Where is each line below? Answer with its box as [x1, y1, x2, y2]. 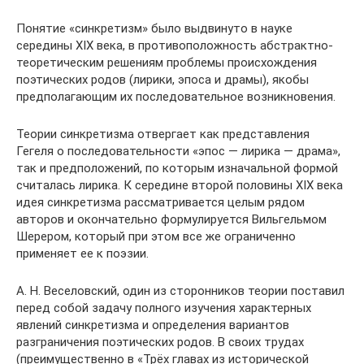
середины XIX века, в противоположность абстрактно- [16, 38, 333, 53]
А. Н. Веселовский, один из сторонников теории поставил [16, 284, 344, 298]
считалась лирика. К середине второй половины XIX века [16, 178, 343, 193]
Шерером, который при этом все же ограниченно [16, 229, 296, 244]
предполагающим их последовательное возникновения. [16, 89, 336, 104]
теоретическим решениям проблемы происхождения [16, 55, 317, 70]
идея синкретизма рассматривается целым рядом [16, 195, 305, 210]
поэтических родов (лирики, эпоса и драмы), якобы [16, 72, 309, 87]
